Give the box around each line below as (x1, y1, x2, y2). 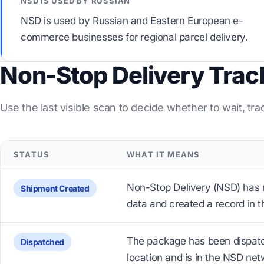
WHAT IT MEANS (127, 150, 200, 159)
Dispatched (21, 237, 64, 247)
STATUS (14, 150, 50, 159)
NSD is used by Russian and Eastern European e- (21, 15, 243, 27)
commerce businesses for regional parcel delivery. (21, 31, 248, 43)
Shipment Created (21, 183, 90, 193)
